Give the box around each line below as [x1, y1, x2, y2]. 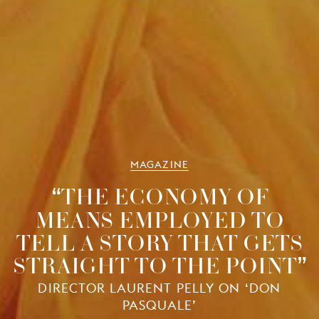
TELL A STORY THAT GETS [16, 225, 303, 260]
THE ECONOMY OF [61, 179, 268, 214]
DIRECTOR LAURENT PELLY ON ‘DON [38, 281, 281, 296]
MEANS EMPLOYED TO [35, 202, 284, 237]
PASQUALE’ [122, 298, 197, 313]
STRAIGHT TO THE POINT [12, 248, 297, 283]
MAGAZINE [130, 159, 189, 171]
